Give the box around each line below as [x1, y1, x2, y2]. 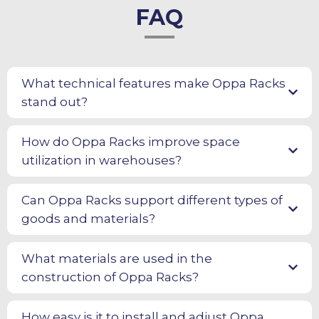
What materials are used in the [21, 251, 212, 266]
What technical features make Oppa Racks [21, 75, 286, 90]
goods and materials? [21, 211, 155, 226]
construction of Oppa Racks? [21, 269, 199, 284]
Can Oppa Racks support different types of [21, 192, 283, 207]
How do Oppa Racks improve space [21, 134, 240, 149]
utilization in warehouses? [21, 152, 182, 167]
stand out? [21, 94, 88, 109]
